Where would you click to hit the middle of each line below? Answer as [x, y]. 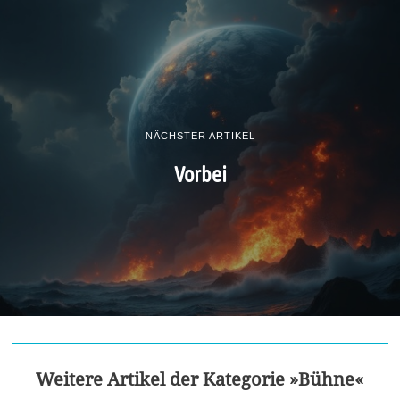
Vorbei [200, 174]
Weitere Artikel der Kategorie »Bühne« [200, 379]
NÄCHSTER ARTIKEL [200, 136]
